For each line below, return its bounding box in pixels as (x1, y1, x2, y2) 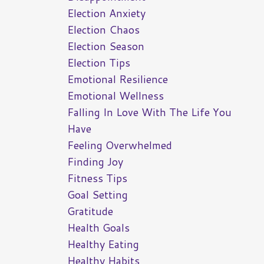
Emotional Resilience (67, 71, 168, 87)
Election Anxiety (67, 5, 146, 21)
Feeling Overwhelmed (67, 137, 172, 153)
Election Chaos (67, 22, 140, 38)
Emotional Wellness (67, 88, 164, 104)
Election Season (67, 38, 144, 54)
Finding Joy (67, 154, 123, 170)
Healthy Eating (67, 236, 139, 252)
